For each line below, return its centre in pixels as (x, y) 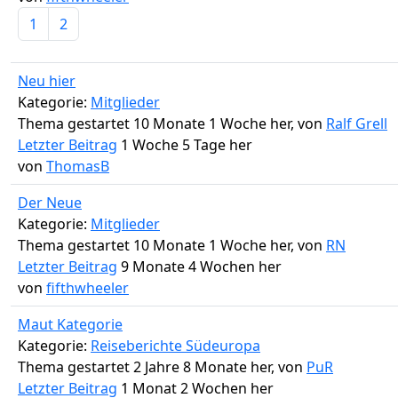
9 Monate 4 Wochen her (199, 267)
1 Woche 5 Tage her (185, 145)
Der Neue (50, 203)
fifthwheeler (88, 288)
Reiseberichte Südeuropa (175, 346)
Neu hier (47, 81)
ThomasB (78, 167)
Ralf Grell (357, 124)
